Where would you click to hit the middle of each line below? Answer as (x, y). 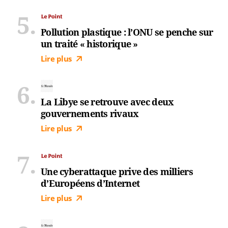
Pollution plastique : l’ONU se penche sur (127, 32)
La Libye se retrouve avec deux (107, 102)
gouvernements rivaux (90, 113)
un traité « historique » (89, 44)
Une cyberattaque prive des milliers (117, 172)
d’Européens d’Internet (90, 183)
